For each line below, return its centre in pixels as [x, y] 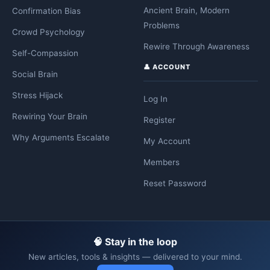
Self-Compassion [45, 53]
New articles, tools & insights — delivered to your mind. [135, 257]
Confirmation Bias [46, 11]
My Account [167, 141]
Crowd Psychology [49, 32]
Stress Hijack [37, 96]
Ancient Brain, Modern [187, 11]
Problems [162, 26]
